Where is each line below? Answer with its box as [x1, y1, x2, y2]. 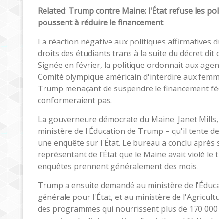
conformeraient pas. [38, 94, 112, 106]
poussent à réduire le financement [38, 17, 163, 28]
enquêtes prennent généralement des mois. [38, 160, 198, 172]
